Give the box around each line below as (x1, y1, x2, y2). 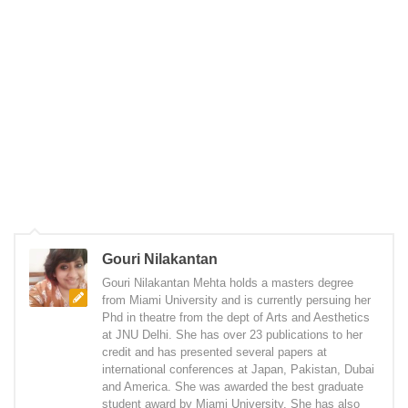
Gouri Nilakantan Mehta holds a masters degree (102, 276, 353, 291)
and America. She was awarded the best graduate (102, 380, 363, 394)
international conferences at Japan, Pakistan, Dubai (102, 362, 374, 377)
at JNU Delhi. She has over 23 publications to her (102, 328, 362, 342)
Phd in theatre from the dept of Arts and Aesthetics (102, 311, 370, 325)
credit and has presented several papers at (102, 345, 327, 360)
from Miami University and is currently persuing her (102, 293, 371, 308)
